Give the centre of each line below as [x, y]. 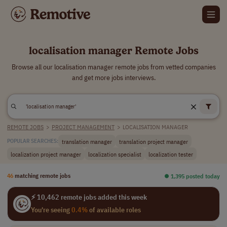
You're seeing [51, 210]
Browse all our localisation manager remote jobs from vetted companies [113, 67]
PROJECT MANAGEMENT [83, 127]
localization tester [171, 154]
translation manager [87, 141]
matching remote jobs [43, 175]
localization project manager [46, 154]
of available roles [114, 210]
